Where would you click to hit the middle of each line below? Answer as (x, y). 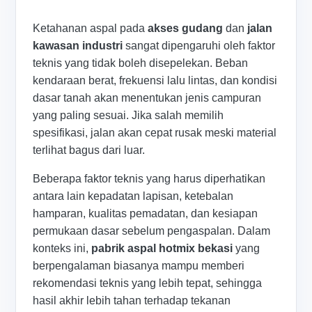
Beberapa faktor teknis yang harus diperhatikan (149, 179)
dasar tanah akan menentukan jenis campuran (147, 98)
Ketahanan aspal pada (91, 29)
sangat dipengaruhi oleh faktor (199, 46)
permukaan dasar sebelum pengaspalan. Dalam (152, 231)
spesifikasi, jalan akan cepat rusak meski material (155, 133)
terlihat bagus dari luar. (89, 150)
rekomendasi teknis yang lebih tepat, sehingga (148, 283)
